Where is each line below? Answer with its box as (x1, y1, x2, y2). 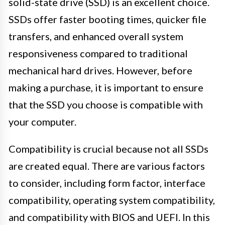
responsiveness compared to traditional (9, 47, 188, 59)
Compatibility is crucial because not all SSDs (9, 142, 208, 155)
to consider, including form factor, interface (9, 176, 205, 189)
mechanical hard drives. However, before (9, 64, 192, 76)
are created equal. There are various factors (9, 159, 205, 172)
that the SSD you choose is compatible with (9, 98, 203, 110)
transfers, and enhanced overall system (9, 30, 183, 42)
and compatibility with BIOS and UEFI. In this (9, 210, 210, 223)
